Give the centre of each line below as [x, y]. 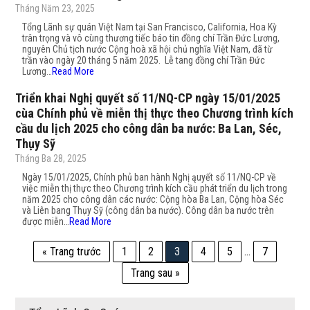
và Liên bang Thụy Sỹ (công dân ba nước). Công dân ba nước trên [148, 210]
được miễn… [46, 221]
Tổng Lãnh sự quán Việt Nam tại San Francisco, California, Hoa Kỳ [150, 27]
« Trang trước [72, 252]
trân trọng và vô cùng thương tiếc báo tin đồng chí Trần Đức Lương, [151, 38]
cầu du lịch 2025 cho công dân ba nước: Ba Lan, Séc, [149, 128]
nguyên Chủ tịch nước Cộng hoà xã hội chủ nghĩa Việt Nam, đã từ [148, 49]
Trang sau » [155, 273]
